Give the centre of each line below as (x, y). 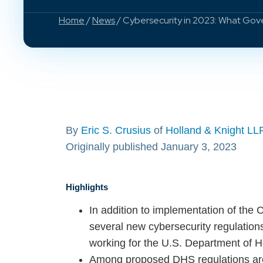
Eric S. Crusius (116, 130)
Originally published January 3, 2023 (151, 147)
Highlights (87, 187)
